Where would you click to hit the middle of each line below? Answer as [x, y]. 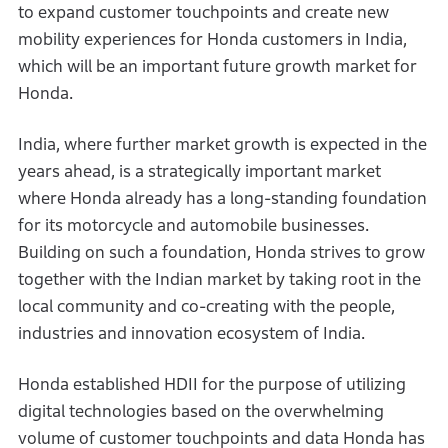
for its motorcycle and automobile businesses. [193, 225]
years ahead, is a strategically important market [199, 171]
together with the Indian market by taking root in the [219, 279]
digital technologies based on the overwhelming [200, 411]
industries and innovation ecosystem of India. [191, 333]
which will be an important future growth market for [217, 66]
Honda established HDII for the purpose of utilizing [211, 384]
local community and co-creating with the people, [206, 306]
